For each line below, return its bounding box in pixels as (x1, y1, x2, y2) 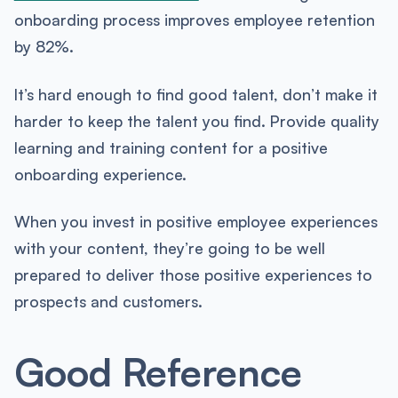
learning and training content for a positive (13, 137, 328, 157)
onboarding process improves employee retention (13, 10, 375, 30)
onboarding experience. (13, 163, 187, 184)
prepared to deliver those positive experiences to (13, 265, 372, 285)
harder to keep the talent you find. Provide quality (13, 110, 379, 131)
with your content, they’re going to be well (13, 238, 325, 259)
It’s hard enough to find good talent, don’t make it (13, 84, 378, 104)
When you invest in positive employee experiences (13, 211, 378, 232)
